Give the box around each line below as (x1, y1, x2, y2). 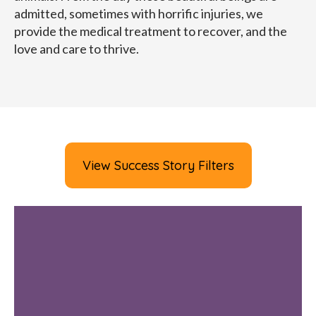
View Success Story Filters (82, 157, 234, 174)
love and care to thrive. (13, 41, 139, 57)
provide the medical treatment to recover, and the (13, 23, 287, 39)
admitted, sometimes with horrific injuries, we (13, 6, 263, 22)
